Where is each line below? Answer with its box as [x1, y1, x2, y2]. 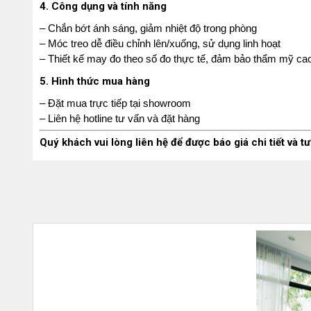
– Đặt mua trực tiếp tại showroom [40, 97, 191, 109]
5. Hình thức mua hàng [40, 75, 150, 87]
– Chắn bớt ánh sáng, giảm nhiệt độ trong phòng [40, 22, 257, 34]
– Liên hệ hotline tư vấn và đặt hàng [40, 112, 200, 124]
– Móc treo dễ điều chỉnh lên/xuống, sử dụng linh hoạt [40, 37, 280, 49]
